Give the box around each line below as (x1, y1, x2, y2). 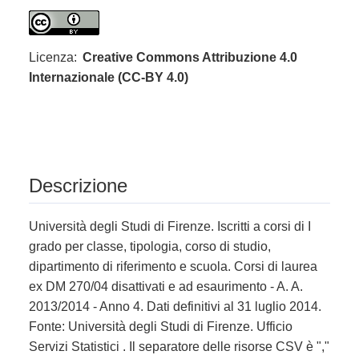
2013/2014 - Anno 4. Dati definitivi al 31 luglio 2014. (29, 300, 321, 314)
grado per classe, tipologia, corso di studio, (29, 240, 271, 254)
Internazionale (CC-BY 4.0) (29, 70, 188, 84)
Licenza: (29, 50, 77, 64)
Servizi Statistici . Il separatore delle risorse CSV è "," (29, 340, 329, 354)
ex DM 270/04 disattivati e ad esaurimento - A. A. (29, 280, 303, 294)
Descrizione (29, 175, 127, 197)
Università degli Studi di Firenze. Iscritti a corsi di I (29, 220, 311, 234)
